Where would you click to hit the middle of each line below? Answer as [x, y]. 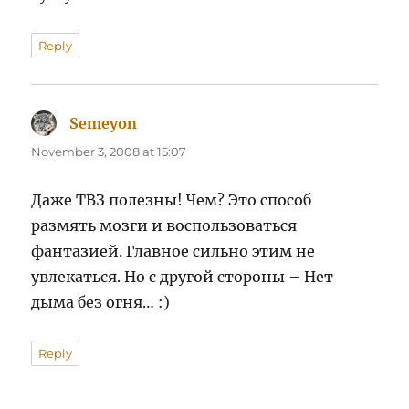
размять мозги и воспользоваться [164, 226]
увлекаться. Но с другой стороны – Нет [183, 277]
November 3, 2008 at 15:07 [109, 152]
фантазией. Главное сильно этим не [173, 252]
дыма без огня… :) [101, 303]
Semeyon [104, 124]
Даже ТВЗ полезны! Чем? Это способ [172, 200]
